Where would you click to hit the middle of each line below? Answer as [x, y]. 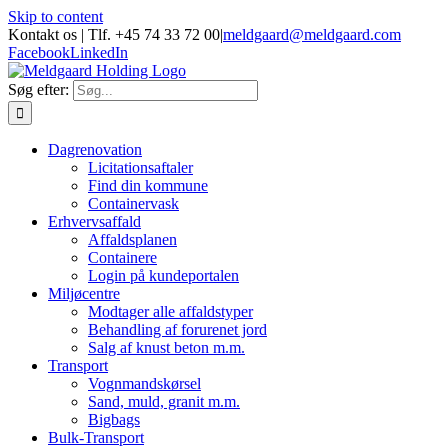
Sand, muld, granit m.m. [164, 401]
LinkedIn [99, 52]
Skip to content [55, 16]
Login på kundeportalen [163, 275]
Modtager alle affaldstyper [170, 311]
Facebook [39, 52]
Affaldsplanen [132, 239]
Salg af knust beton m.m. [166, 347]
